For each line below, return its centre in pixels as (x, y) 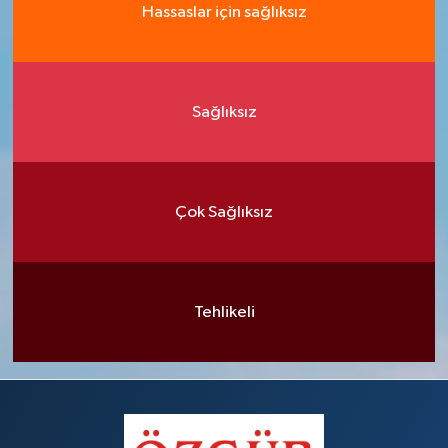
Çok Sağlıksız (224, 212)
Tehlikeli (224, 312)
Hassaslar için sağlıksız (224, 12)
